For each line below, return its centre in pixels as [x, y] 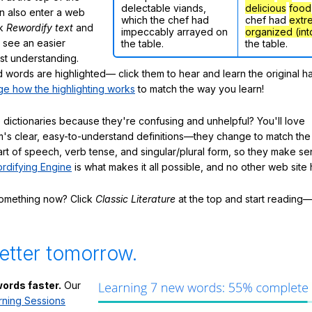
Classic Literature [135, 198]
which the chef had [165, 20]
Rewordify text [40, 28]
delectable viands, [164, 8]
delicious [266, 8]
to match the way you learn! [200, 89]
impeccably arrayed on [174, 32]
